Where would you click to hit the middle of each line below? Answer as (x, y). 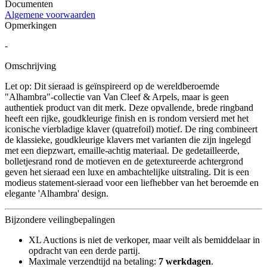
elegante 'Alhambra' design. (57, 193)
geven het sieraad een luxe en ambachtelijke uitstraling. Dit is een (127, 172)
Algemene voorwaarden (50, 14)
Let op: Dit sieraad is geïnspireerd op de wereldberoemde (112, 86)
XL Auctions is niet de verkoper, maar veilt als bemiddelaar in (144, 240)
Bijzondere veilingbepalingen (60, 219)
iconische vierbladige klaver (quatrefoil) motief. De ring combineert (131, 129)
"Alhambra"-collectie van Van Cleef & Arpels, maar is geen (117, 97)
